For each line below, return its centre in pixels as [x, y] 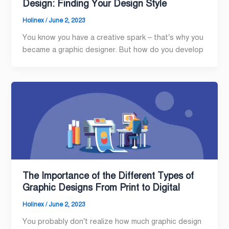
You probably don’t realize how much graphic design [112, 222]
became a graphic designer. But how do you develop [113, 49]
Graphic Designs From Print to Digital [101, 188]
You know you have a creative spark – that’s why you [113, 37]
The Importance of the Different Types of [108, 176]
